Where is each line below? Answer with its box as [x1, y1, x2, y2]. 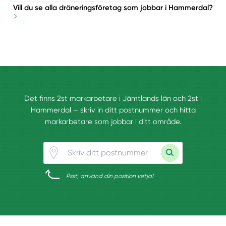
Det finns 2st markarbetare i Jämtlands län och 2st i [24, 94, 202, 103]
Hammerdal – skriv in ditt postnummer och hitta [30, 105, 196, 115]
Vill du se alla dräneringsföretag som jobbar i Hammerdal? [13, 3, 213, 12]
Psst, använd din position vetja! [66, 172, 154, 180]
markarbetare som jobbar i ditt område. [45, 117, 181, 127]
